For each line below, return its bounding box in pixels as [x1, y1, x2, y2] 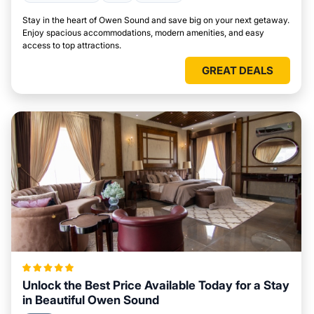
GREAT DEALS [202, 64, 273, 77]
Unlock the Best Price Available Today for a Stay [22, 278, 289, 292]
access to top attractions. [22, 40, 121, 50]
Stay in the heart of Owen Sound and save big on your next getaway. [22, 15, 289, 25]
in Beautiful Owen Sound [22, 293, 159, 307]
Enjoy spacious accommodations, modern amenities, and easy [22, 27, 264, 38]
